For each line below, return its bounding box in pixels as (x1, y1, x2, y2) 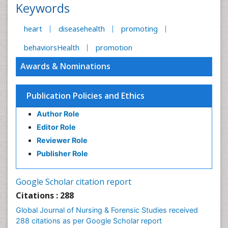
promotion (96, 43, 132, 52)
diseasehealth (59, 24, 105, 34)
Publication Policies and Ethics (26, 90, 145, 101)
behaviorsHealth (24, 43, 79, 52)
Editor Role (37, 123, 76, 131)
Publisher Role (37, 149, 88, 158)
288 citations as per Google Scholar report (16, 216, 162, 225)
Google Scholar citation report (16, 176, 131, 187)
